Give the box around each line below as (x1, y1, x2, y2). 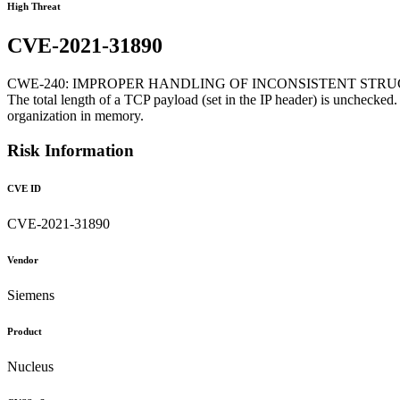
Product (7, 325, 42, 337)
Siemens (7, 287, 54, 303)
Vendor (7, 254, 38, 265)
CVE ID (7, 182, 41, 194)
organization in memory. (7, 108, 144, 124)
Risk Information (7, 140, 134, 160)
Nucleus (7, 358, 54, 374)
